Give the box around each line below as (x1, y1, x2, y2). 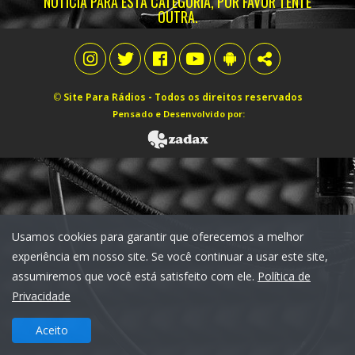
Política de (258, 269, 311, 284)
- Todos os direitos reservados (145, 90, 303, 104)
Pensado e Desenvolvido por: (110, 108, 245, 120)
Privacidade (12, 288, 71, 303)
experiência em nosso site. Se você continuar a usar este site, (12, 249, 328, 264)
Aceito (35, 323, 68, 338)
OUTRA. (157, 6, 198, 27)
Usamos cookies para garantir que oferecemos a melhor (12, 229, 303, 244)
